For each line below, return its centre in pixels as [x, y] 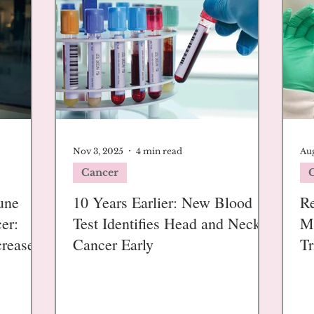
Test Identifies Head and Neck [167, 223]
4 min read [159, 151]
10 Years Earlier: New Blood [163, 202]
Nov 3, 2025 [98, 151]
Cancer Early [113, 244]
